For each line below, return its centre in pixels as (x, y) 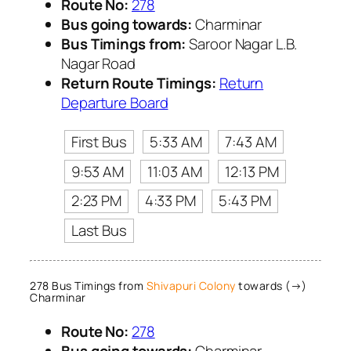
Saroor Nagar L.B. (241, 43)
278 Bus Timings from (88, 286)
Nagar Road (99, 63)
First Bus (99, 141)
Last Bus (99, 231)
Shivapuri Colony (191, 286)
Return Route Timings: (139, 83)
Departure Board (115, 102)
